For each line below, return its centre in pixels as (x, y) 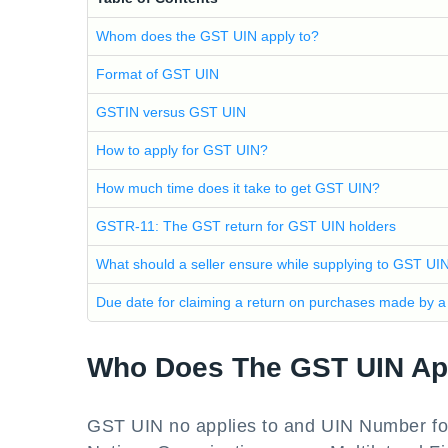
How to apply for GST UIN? (182, 150)
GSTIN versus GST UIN (171, 112)
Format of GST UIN (157, 74)
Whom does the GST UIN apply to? (207, 36)
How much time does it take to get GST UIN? (238, 188)
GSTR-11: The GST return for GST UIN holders (246, 226)
